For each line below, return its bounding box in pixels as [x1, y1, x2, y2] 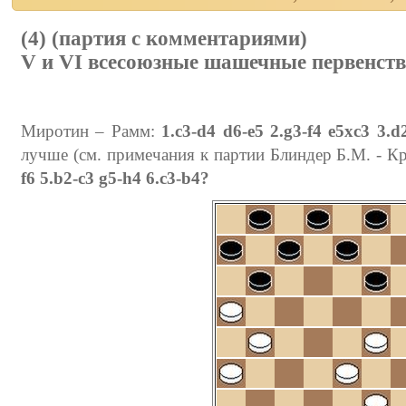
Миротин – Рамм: [21, 121, 162, 140]
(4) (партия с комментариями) [21, 26, 307, 50]
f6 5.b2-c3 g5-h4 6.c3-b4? [21, 168, 209, 188]
